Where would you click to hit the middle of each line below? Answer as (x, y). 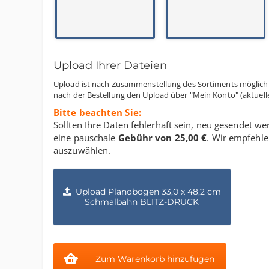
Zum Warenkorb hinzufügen (155, 259)
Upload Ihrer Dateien (110, 65)
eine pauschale (86, 138)
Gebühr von (146, 138)
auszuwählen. (82, 150)
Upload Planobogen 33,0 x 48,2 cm (148, 192)
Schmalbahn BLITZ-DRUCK (142, 202)
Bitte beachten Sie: (97, 112)
